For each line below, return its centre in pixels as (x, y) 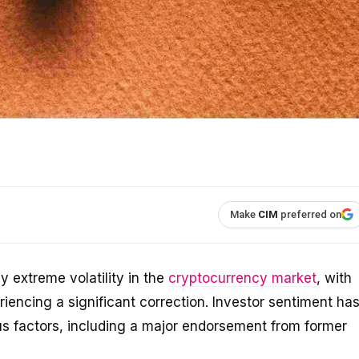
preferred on (310, 214)
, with (334, 278)
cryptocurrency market (242, 278)
